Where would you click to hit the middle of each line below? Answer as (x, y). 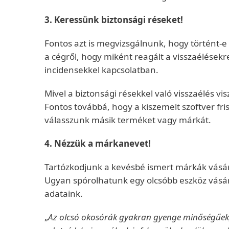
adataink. (64, 193)
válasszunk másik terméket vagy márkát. (128, 120)
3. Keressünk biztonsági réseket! (114, 20)
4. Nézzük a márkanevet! (98, 143)
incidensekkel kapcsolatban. (101, 70)
